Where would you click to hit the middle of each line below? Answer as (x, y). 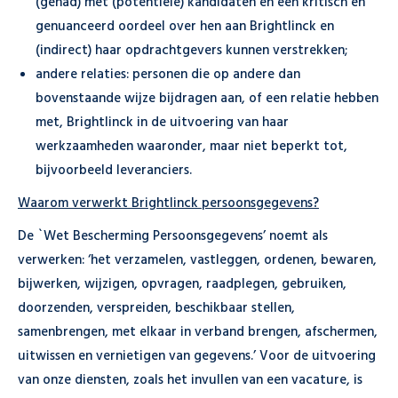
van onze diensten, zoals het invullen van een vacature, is (190, 380)
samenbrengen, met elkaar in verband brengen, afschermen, (198, 332)
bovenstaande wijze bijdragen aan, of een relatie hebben (207, 99)
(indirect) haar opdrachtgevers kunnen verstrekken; (191, 51)
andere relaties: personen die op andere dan (168, 75)
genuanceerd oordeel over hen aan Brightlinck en (185, 27)
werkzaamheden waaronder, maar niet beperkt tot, (191, 147)
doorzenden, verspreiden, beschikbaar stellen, (156, 308)
